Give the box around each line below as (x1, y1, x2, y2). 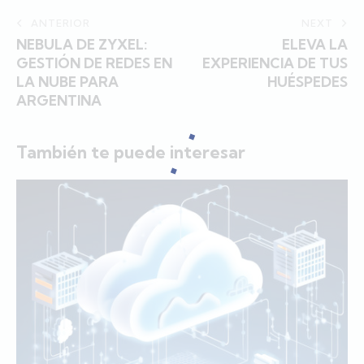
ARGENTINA (16, 92, 102, 110)
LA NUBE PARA (16, 73, 119, 91)
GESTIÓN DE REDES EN (16, 54, 172, 72)
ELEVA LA (282, 36, 348, 54)
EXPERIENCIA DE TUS (202, 54, 348, 72)
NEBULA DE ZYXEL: (16, 36, 147, 54)
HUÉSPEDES (267, 73, 348, 91)
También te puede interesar (16, 141, 245, 163)
